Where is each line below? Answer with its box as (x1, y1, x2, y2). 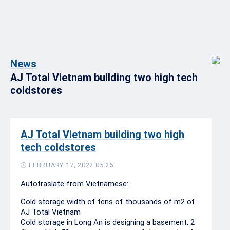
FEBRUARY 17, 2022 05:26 (29, 161, 113, 169)
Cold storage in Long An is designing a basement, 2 (21, 218, 195, 227)
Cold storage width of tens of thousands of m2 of (21, 197, 195, 206)
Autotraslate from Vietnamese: (21, 179, 128, 188)
